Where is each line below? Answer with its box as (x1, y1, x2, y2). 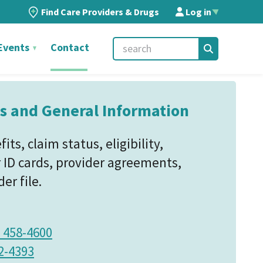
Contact (50, 41, 89, 54)
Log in (184, 6, 211, 18)
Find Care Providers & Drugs (41, 6, 159, 18)
